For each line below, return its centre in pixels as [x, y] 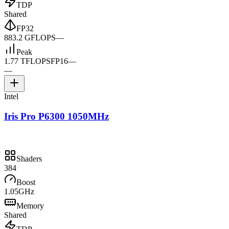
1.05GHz [19, 191]
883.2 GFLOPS [30, 38]
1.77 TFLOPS [27, 61]
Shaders [29, 158]
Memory [30, 205]
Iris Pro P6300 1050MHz [56, 117]
